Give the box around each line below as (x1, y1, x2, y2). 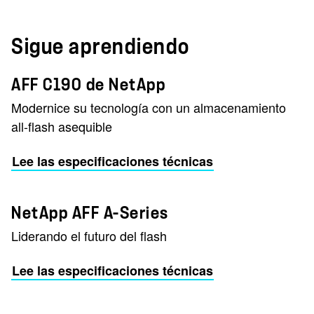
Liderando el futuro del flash (11, 226, 167, 245)
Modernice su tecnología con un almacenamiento (11, 98, 286, 116)
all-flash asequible (11, 117, 112, 135)
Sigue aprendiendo (11, 36, 190, 57)
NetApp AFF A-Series (11, 205, 169, 221)
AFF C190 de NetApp (11, 76, 165, 93)
